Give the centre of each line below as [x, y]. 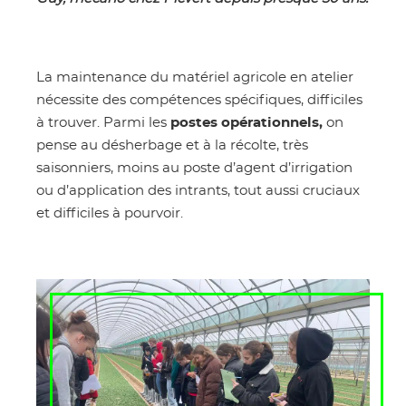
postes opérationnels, [246, 123]
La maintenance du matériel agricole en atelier [195, 78]
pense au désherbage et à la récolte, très [172, 146]
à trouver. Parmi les [103, 123]
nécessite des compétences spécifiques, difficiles [199, 101]
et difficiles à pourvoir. [110, 214]
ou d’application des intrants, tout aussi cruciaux [198, 191]
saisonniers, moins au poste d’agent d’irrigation [194, 169]
